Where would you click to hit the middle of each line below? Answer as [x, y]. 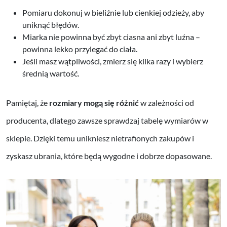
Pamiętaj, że [28, 102]
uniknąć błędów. [51, 24]
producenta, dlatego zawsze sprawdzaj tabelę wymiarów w [107, 120]
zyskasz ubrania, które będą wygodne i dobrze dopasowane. [109, 156]
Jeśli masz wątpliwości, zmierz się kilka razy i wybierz [113, 61]
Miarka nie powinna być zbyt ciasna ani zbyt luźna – [111, 36]
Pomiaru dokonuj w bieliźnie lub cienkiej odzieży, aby [113, 12]
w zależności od [166, 102]
